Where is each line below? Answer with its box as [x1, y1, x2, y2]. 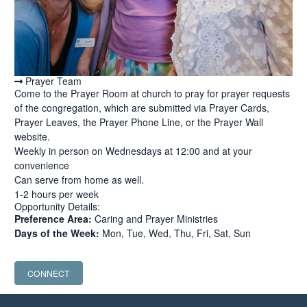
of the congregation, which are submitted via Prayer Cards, [14, 101, 269, 114]
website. [14, 130, 50, 143]
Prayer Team [23, 74, 82, 88]
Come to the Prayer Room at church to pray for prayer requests [14, 86, 290, 100]
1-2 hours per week [14, 187, 99, 201]
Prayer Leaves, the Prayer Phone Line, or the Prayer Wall [14, 115, 263, 129]
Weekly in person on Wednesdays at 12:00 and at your [14, 144, 252, 158]
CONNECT [27, 267, 70, 279]
